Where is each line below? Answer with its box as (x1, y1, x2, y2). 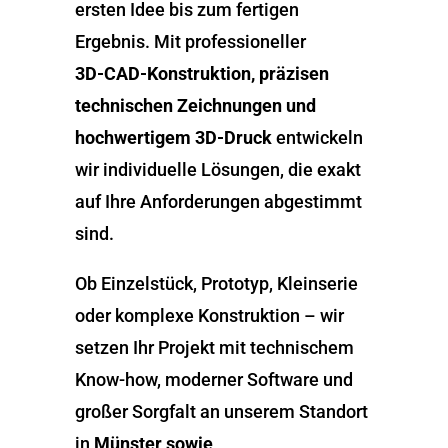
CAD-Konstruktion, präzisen (103, 63, 329, 84)
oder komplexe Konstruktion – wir (74, 305, 344, 326)
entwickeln (271, 127, 363, 148)
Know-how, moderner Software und (74, 369, 353, 390)
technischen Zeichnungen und (74, 95, 316, 116)
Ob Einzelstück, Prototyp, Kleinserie (74, 273, 358, 294)
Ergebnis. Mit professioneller (74, 31, 306, 52)
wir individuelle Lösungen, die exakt (74, 159, 361, 180)
